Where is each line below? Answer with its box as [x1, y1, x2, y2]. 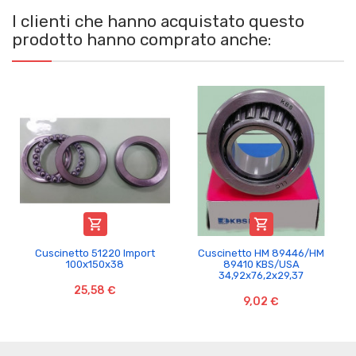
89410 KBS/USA [222, 257, 300, 270]
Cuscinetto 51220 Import [35, 246, 155, 259]
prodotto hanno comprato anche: [12, 29, 271, 49]
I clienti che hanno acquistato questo [12, 10, 304, 31]
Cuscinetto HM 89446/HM [198, 246, 324, 259]
